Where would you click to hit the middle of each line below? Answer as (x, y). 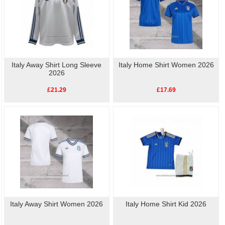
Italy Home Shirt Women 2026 (166, 65)
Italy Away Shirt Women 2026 (57, 204)
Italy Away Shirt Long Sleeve (57, 65)
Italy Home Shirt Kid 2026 (166, 204)
